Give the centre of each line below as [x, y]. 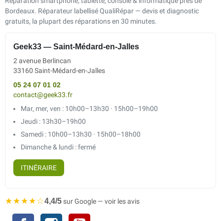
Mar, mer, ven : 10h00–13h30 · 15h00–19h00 [89, 108]
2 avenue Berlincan [42, 61]
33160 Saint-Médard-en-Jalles [59, 71]
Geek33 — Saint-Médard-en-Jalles [76, 46]
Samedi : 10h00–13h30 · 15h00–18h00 [81, 134]
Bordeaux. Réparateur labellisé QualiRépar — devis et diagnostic [102, 11]
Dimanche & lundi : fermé [58, 147]
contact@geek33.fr [43, 95]
